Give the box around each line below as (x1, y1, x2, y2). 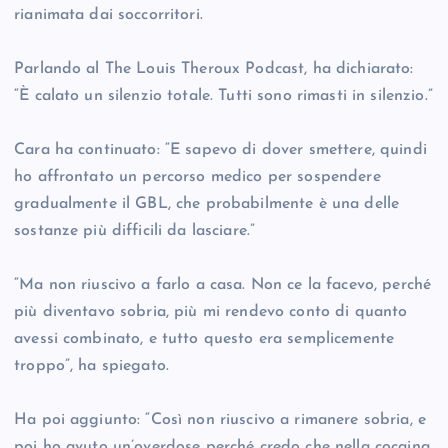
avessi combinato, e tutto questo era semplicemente (14, 331, 395, 348)
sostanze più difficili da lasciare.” (14, 223, 256, 240)
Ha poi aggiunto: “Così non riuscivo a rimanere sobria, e (14, 412, 426, 429)
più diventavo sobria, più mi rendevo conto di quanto (14, 304, 408, 321)
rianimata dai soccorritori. (14, 7, 203, 24)
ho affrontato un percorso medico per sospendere (14, 169, 381, 186)
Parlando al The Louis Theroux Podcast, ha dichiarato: (14, 61, 414, 78)
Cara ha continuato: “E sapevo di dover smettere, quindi (14, 142, 427, 159)
